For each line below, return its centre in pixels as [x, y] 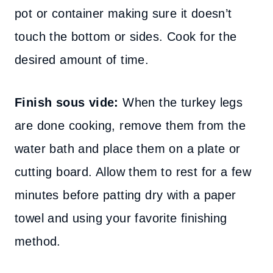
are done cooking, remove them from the [130, 126]
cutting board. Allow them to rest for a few [133, 172]
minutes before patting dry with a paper [126, 195]
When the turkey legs [181, 102]
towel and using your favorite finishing [121, 218]
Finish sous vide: [67, 102]
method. [38, 241]
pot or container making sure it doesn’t [123, 13]
